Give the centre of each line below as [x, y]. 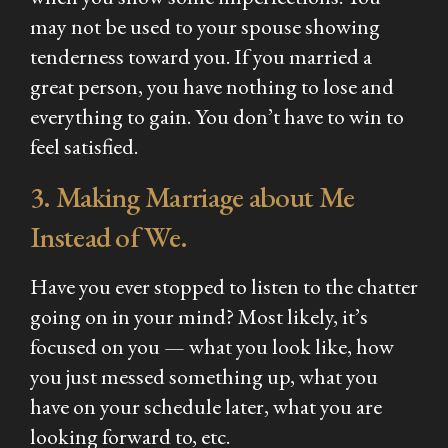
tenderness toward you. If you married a [201, 56]
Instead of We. [109, 236]
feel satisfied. [84, 146]
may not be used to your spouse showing [205, 26]
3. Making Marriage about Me [192, 196]
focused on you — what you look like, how [212, 346]
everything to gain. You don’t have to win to [217, 116]
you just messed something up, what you [204, 376]
